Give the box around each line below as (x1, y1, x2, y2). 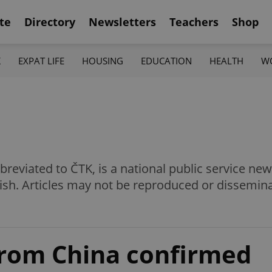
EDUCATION (141, 54, 192, 67)
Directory (24, 14, 75, 29)
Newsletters (89, 14, 156, 29)
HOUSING (81, 54, 123, 67)
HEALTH (209, 54, 244, 67)
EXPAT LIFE (18, 54, 64, 67)
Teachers (169, 14, 219, 29)
